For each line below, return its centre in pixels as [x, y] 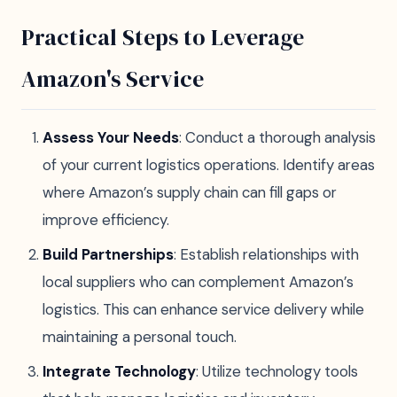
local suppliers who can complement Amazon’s [198, 282]
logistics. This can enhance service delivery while [203, 309]
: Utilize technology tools [277, 371]
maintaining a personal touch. [140, 337]
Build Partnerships [108, 254]
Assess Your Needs [111, 137]
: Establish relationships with [266, 254]
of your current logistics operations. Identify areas [209, 165]
